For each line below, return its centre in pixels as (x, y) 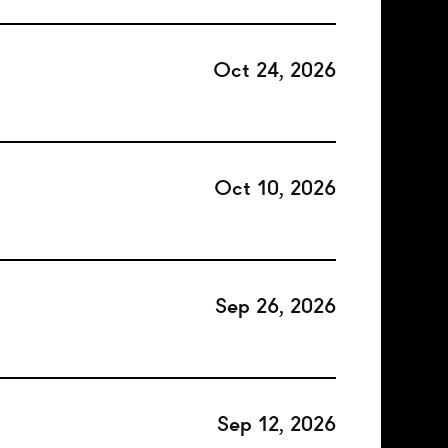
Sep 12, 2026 (276, 424)
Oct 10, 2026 (275, 188)
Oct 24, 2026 (274, 70)
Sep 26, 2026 (275, 306)
